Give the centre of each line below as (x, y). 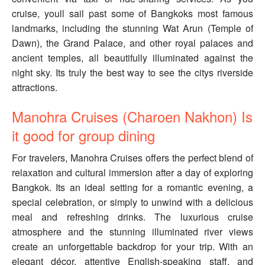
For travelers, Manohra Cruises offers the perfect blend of (132, 158)
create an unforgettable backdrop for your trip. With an (132, 247)
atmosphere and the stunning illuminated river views (132, 232)
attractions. (35, 88)
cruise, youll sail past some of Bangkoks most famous (132, 14)
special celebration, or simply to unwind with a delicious (132, 202)
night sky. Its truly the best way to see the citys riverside (132, 73)
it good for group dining (83, 135)
